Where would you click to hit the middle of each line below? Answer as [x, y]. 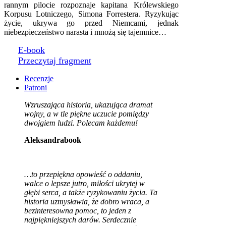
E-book [32, 50]
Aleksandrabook [53, 140]
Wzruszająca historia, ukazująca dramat [88, 104]
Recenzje [39, 78]
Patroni [36, 87]
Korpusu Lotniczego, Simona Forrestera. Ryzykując [91, 14]
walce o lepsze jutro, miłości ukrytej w [84, 183]
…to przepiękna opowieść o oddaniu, [83, 174]
